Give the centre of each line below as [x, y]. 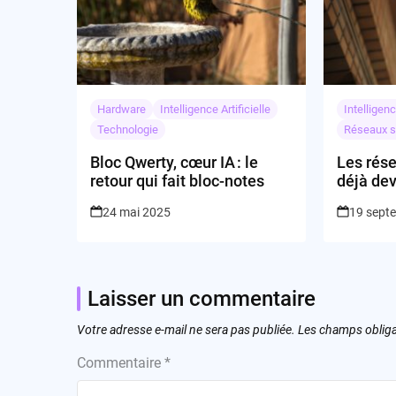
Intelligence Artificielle [215, 109]
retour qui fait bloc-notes [177, 180]
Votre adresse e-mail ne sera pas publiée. [186, 329]
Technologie [128, 129]
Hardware [122, 109]
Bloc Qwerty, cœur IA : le [174, 162]
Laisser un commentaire [202, 298]
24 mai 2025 [137, 212]
